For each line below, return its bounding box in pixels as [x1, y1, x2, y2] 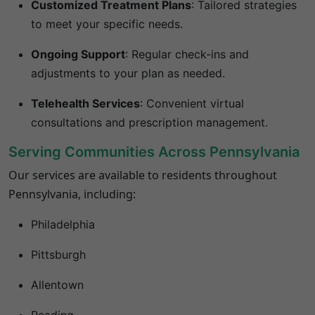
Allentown [31, 278, 84, 292]
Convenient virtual [146, 96, 244, 110]
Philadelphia [31, 217, 95, 231]
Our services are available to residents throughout [8, 167, 277, 183]
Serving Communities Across [8, 143, 210, 160]
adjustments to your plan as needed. [31, 66, 225, 80]
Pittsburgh [31, 247, 86, 262]
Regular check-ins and [131, 47, 249, 61]
